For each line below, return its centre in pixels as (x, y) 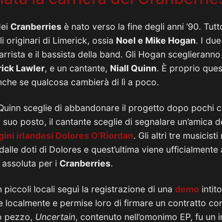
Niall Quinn (133, 68)
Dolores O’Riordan (94, 136)
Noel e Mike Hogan (156, 40)
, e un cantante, (77, 68)
